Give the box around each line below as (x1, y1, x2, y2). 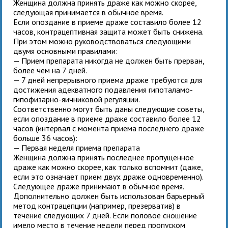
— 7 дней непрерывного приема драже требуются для (13, 74, 203, 85)
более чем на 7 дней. (13, 65, 88, 75)
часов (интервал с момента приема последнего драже (13, 123, 205, 133)
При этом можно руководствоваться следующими (13, 36, 191, 46)
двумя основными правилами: (13, 45, 118, 56)
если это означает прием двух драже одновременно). (13, 171, 204, 182)
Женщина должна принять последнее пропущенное (13, 152, 194, 162)
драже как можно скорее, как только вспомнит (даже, (13, 161, 203, 172)
